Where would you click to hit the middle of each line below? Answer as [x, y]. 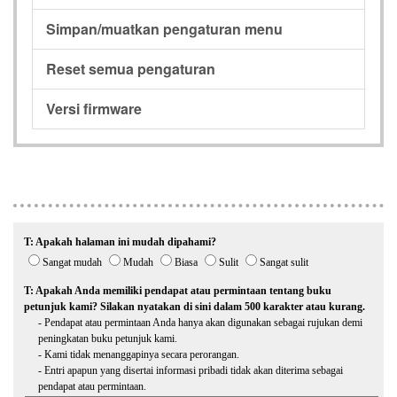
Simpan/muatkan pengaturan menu [164, 28]
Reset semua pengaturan [131, 68]
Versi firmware [94, 108]
